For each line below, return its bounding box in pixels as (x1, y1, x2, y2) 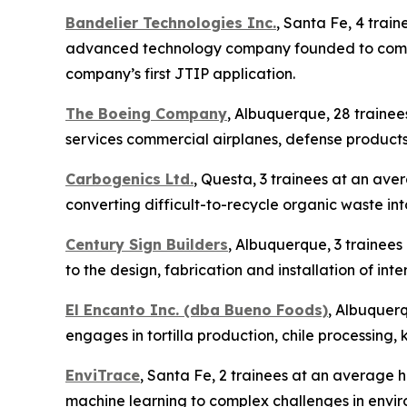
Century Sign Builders (65, 235, 228, 254)
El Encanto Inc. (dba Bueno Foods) (65, 301, 328, 320)
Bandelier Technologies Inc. (65, 14, 276, 33)
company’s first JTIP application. (65, 65, 295, 84)
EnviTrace (65, 366, 140, 385)
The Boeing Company (65, 104, 227, 124)
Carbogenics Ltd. (65, 170, 194, 189)
